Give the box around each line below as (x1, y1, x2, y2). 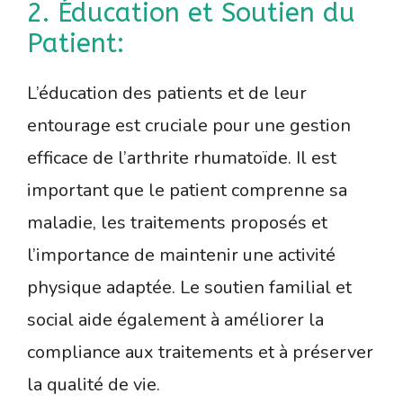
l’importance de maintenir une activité (27, 243, 336, 268)
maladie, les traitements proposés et (27, 210, 327, 236)
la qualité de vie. (27, 372, 160, 398)
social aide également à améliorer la (27, 308, 324, 333)
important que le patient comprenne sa (27, 178, 347, 203)
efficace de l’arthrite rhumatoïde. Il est (27, 146, 336, 171)
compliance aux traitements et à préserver (27, 340, 373, 365)
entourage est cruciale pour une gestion (27, 113, 351, 139)
